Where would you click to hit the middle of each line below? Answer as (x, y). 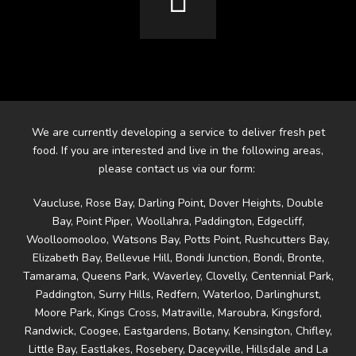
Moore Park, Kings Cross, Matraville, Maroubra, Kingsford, (178, 313)
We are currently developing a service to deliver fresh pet (178, 133)
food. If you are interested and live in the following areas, (178, 151)
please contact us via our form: (178, 169)
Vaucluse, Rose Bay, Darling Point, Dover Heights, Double (178, 203)
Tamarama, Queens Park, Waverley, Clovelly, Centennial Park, (178, 277)
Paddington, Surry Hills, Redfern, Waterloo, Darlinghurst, (178, 295)
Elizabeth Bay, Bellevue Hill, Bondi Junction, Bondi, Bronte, (178, 258)
